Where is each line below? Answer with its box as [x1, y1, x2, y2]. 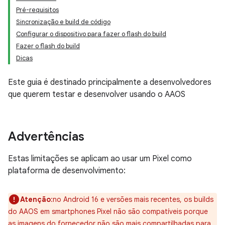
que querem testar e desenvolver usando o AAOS [8, 89, 185, 99]
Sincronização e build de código [16, 18, 110, 26]
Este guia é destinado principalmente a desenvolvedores [8, 77, 211, 87]
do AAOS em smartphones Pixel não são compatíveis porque [8, 207, 208, 216]
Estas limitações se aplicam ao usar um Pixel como [8, 154, 192, 164]
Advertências [8, 129, 84, 144]
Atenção [20, 195, 51, 204]
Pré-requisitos [16, 6, 59, 14]
